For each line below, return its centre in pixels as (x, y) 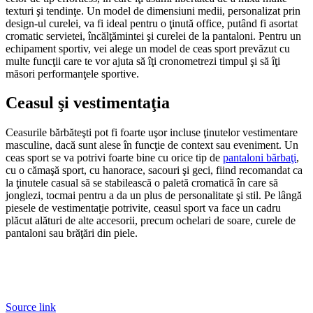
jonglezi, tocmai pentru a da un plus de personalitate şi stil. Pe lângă (154, 196)
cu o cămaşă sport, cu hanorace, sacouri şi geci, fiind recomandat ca (154, 170)
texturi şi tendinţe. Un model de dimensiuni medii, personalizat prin (153, 10)
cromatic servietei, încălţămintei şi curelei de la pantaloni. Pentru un (153, 36)
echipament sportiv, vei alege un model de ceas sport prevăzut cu (148, 48)
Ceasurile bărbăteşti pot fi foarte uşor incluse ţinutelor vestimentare (152, 133)
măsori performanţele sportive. (72, 73)
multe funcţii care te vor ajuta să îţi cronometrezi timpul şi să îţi (143, 61)
